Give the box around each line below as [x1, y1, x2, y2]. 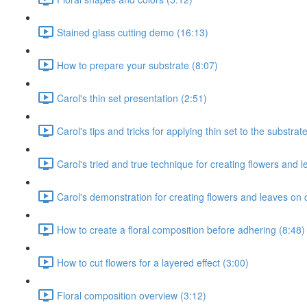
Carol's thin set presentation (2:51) [57, 90, 207, 105]
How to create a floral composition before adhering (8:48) [57, 222, 305, 236]
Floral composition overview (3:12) [57, 288, 206, 302]
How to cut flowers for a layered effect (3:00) [57, 255, 249, 269]
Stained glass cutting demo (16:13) [57, 25, 208, 39]
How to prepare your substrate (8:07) [57, 58, 218, 72]
